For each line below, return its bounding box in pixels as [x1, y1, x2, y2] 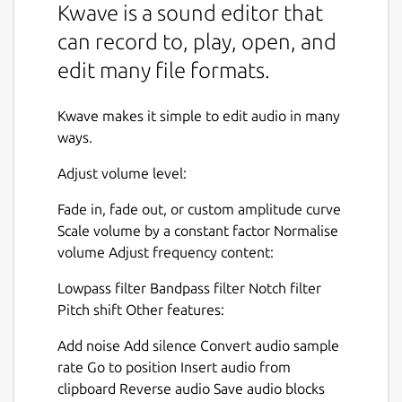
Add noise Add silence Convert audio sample [57, 337, 339, 354]
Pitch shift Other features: [57, 301, 224, 319]
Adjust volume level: [57, 165, 187, 182]
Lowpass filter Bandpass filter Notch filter [57, 280, 321, 297]
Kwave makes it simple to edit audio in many [57, 108, 340, 125]
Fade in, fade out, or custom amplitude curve [57, 201, 341, 218]
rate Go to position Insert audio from [57, 359, 291, 376]
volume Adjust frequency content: [57, 244, 274, 261]
